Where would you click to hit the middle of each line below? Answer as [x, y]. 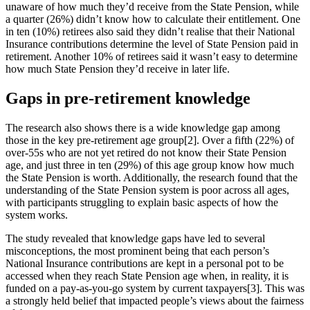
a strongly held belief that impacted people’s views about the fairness [155, 300]
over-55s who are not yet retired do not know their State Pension [146, 152]
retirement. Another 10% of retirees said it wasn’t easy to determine [152, 57]
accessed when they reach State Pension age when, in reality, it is [147, 275]
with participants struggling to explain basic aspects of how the [142, 202]
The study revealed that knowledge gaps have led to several [135, 238]
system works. [37, 215]
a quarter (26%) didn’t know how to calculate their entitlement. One [153, 19]
